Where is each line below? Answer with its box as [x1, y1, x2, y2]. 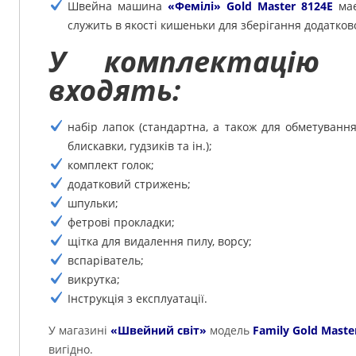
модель [207, 323, 253, 339]
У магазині [48, 323, 110, 339]
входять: [48, 71, 180, 110]
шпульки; [68, 195, 118, 211]
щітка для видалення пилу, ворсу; [68, 234, 252, 250]
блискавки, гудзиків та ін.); [68, 138, 212, 154]
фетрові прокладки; [68, 215, 175, 230]
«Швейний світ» [110, 323, 207, 339]
